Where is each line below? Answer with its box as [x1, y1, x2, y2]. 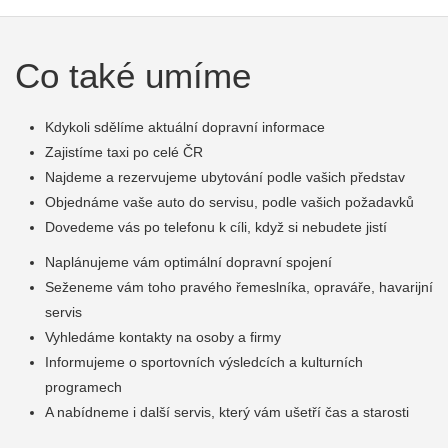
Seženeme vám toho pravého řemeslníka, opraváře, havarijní [45, 279, 433, 295]
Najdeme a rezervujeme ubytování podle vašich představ [45, 169, 405, 185]
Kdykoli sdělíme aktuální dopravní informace [45, 119, 325, 135]
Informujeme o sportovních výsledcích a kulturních [45, 354, 363, 370]
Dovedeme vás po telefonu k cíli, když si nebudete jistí [45, 219, 387, 235]
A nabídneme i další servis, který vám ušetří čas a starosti [45, 404, 409, 420]
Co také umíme [15, 56, 251, 95]
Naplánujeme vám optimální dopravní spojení [45, 254, 332, 270]
